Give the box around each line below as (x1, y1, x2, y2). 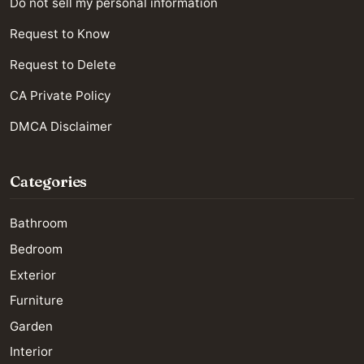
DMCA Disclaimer (10, 119, 112, 135)
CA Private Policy (10, 88, 110, 104)
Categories (10, 172, 88, 192)
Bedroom (10, 240, 63, 257)
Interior (10, 344, 53, 360)
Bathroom (10, 215, 67, 232)
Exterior (10, 266, 56, 283)
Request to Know (10, 26, 110, 42)
